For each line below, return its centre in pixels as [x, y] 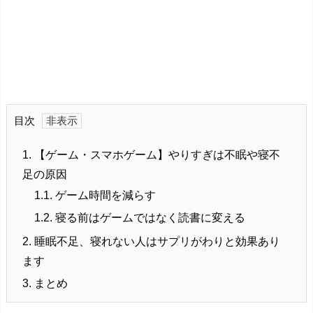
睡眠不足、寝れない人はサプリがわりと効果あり [156, 242]
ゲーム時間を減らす [104, 196]
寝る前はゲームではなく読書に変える [149, 218]
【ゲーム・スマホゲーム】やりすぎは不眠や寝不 [156, 155]
